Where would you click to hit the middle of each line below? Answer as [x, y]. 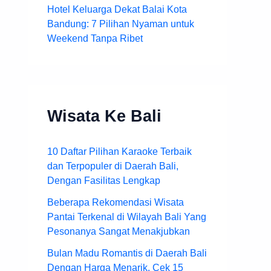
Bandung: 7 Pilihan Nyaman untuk [121, 24]
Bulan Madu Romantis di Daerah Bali [127, 253]
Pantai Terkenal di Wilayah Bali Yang [127, 217]
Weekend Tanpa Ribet [95, 38]
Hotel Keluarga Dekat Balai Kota [117, 9]
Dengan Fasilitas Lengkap [104, 180]
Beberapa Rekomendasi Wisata [116, 202]
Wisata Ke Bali [104, 116]
